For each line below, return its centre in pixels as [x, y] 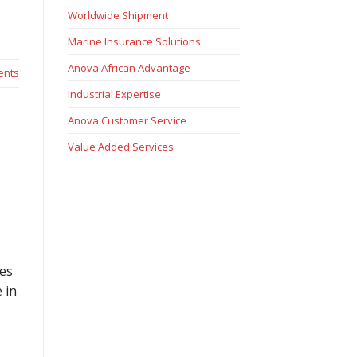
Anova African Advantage [129, 68]
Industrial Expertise [114, 94]
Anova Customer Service [127, 121]
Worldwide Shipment [118, 16]
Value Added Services [120, 147]
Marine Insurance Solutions [134, 42]
